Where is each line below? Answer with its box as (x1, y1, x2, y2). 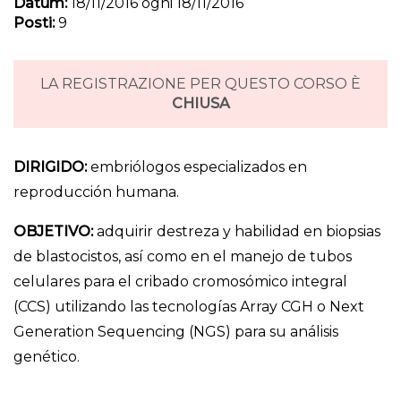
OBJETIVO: (13, 223, 93, 241)
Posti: (13, 14, 55, 32)
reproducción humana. (13, 183, 179, 201)
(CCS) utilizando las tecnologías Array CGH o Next (13, 298, 364, 316)
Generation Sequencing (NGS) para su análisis (13, 323, 338, 341)
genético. (13, 348, 80, 366)
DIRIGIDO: (13, 158, 87, 176)
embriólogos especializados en (90, 158, 307, 176)
